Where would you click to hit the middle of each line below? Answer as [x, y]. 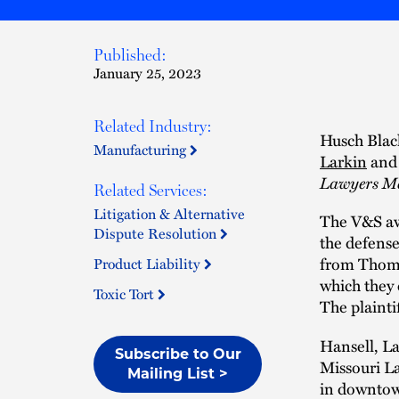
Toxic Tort [126, 294]
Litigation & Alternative [169, 214]
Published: [130, 55]
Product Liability [149, 264]
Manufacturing [142, 150]
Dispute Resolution [157, 233]
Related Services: [151, 190]
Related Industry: [153, 126]
